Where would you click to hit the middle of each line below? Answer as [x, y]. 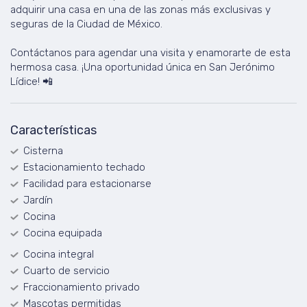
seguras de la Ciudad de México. [86, 24]
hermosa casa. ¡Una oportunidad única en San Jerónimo [143, 67]
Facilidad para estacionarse [87, 184]
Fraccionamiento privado [82, 287]
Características [53, 130]
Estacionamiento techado [84, 167]
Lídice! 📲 [32, 82]
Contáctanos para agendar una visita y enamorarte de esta [150, 53]
